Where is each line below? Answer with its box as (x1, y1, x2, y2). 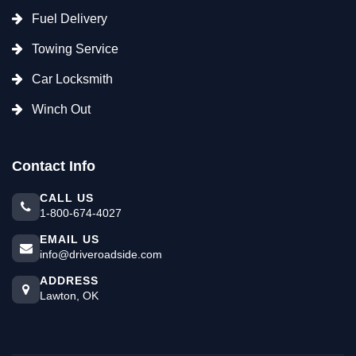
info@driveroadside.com (40, 247, 162, 261)
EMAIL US (40, 232, 99, 246)
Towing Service (32, 41, 118, 56)
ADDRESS (40, 273, 99, 287)
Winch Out (32, 102, 91, 116)
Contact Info (12, 157, 95, 174)
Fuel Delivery (32, 11, 107, 25)
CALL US (40, 191, 94, 204)
